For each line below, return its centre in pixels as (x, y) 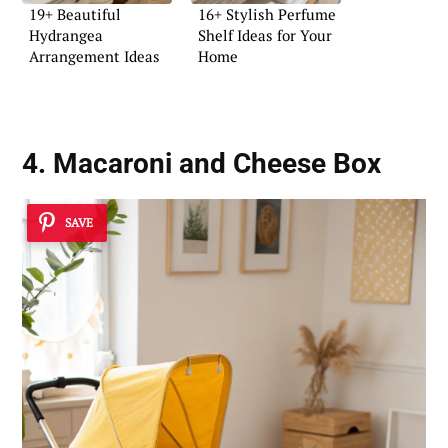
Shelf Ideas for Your (265, 34)
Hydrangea (66, 34)
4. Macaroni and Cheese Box (201, 163)
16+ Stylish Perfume (267, 13)
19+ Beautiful (75, 13)
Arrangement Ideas (94, 55)
